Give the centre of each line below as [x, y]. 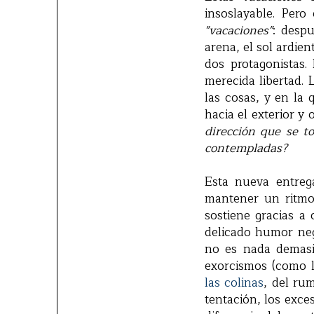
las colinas [234, 283]
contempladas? [246, 149]
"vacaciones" [239, 31]
